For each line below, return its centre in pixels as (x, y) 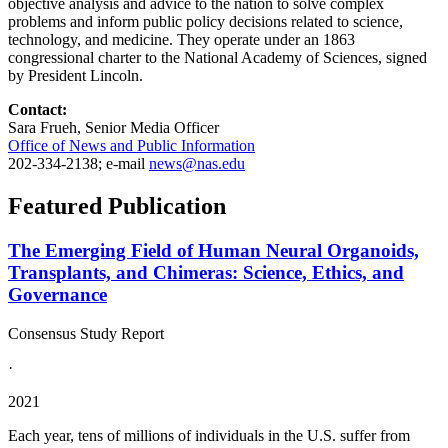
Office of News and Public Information (131, 146)
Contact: (37, 110)
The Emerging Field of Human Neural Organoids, (213, 251)
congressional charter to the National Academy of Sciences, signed (217, 58)
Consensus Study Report (86, 333)
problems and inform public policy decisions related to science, (205, 22)
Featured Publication (117, 206)
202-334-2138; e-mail (78, 164)
